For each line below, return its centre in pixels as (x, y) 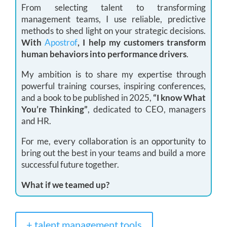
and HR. (36, 121)
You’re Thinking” (55, 109)
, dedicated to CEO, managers (147, 109)
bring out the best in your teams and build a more (113, 153)
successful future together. (70, 164)
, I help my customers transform (142, 42)
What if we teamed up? (65, 184)
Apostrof (61, 42)
